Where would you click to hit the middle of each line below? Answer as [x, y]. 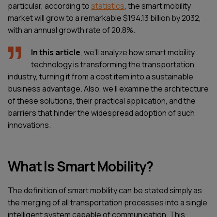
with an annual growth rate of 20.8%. [71, 30]
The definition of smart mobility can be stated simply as [105, 190]
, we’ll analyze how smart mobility [138, 53]
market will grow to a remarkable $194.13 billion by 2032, [104, 18]
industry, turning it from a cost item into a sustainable [101, 77]
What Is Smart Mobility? [81, 166]
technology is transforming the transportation [113, 65]
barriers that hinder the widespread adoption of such [101, 113]
